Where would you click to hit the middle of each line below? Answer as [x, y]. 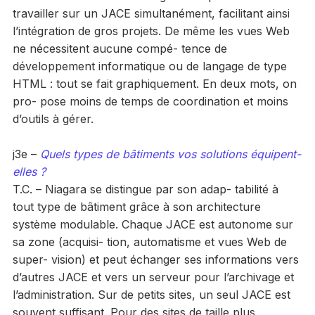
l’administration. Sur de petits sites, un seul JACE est [151, 294]
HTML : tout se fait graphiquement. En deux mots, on [154, 83]
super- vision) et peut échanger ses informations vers [155, 259]
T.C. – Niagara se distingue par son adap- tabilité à [145, 189]
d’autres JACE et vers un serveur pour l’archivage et [153, 277]
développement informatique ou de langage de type [149, 66]
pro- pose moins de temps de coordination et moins [150, 101]
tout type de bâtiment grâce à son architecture [136, 206]
